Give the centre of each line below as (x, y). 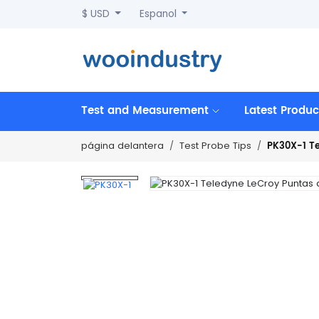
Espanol (159, 14)
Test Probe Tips (215, 146)
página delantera (122, 146)
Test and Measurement (147, 111)
